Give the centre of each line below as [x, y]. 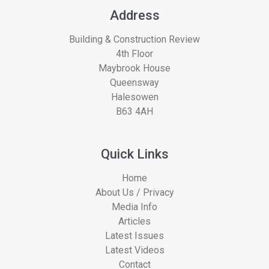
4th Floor [134, 54]
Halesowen [134, 97]
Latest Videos [134, 250]
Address [134, 16]
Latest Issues [134, 236]
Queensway [134, 83]
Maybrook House [134, 68]
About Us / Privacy [134, 193]
